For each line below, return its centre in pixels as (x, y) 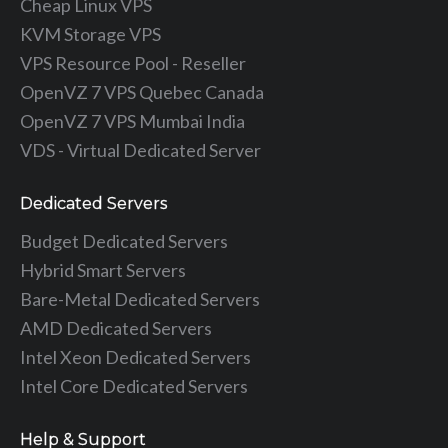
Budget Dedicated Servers (124, 240)
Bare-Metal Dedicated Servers (140, 298)
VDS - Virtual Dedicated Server (140, 149)
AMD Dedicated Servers (116, 327)
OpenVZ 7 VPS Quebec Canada (142, 91)
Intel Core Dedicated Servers (134, 385)
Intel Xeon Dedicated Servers (135, 356)
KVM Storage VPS (90, 33)
